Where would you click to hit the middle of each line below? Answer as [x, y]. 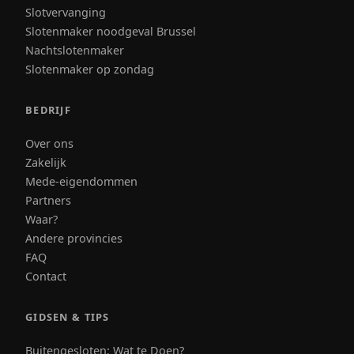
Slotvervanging [66, 12]
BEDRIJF [48, 109]
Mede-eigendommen [81, 181]
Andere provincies [74, 238]
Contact [46, 276]
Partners [48, 200]
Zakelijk [46, 162]
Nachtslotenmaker [75, 50]
